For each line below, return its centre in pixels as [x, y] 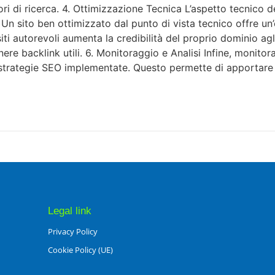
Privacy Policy [72, 231]
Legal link [69, 211]
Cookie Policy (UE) [80, 250]
